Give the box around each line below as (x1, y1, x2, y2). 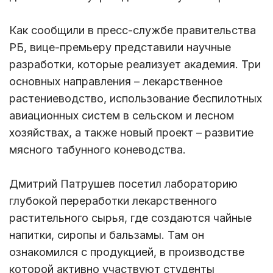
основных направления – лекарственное (9, 75, 222, 88)
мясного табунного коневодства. (9, 143, 186, 157)
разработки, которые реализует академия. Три (9, 58, 261, 71)
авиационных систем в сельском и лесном (9, 109, 234, 122)
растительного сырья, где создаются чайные (9, 211, 252, 225)
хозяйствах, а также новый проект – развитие (9, 126, 253, 140)
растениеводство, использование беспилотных (9, 92, 262, 105)
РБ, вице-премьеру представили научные (9, 41, 231, 54)
